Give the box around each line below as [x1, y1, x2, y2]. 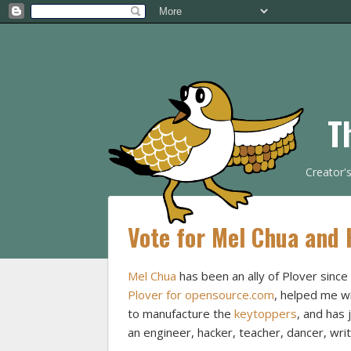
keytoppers [234, 306, 297, 322]
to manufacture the [128, 306, 234, 322]
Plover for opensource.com [128, 287, 274, 303]
